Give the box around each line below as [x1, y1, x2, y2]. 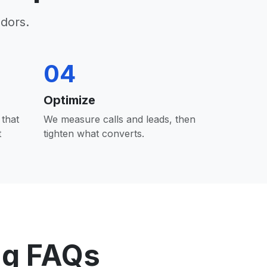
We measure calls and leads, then [44, 113, 195, 125]
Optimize [44, 93, 95, 107]
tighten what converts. [44, 128, 144, 139]
